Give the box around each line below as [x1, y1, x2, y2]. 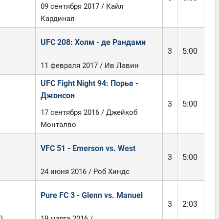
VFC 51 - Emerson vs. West [40, 144, 135, 153]
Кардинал [40, 14, 75, 23]
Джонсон [40, 91, 75, 100]
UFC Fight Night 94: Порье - [40, 79, 138, 88]
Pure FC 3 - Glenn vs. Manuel [40, 191, 143, 200]
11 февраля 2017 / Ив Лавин [40, 61, 139, 70]
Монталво [40, 120, 76, 129]
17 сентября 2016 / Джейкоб [40, 108, 137, 117]
